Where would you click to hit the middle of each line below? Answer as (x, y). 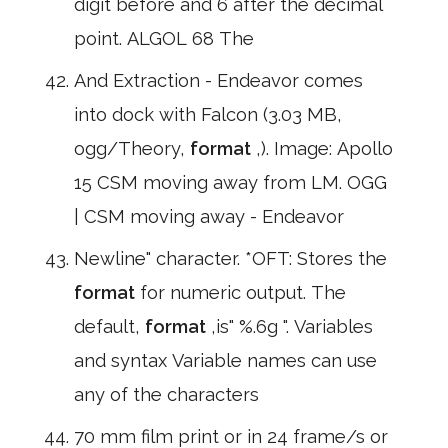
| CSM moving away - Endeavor (209, 216)
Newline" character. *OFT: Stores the (230, 258)
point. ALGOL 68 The (164, 38)
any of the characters (166, 394)
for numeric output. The (243, 292)
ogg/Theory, (132, 148)
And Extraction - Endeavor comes (218, 80)
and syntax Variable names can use (225, 360)
